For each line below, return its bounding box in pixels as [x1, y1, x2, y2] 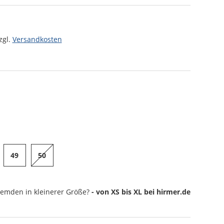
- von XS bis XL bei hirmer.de [91, 187, 190, 196]
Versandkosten [12, 34, 62, 44]
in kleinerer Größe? [25, 187, 91, 196]
